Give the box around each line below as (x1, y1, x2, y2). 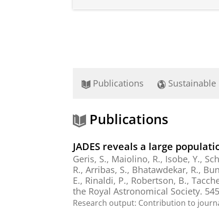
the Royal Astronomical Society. (73, 185, 202, 197)
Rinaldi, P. (85, 175, 126, 187)
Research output (73, 197, 134, 209)
